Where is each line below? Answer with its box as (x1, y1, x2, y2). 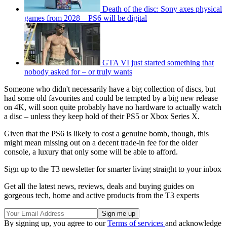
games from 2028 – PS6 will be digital (24, 14, 147, 23)
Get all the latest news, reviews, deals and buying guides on (4, 182, 194, 191)
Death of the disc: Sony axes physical (102, 5, 222, 14)
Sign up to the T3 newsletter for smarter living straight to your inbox (4, 165, 221, 174)
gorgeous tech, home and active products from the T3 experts (4, 191, 199, 200)
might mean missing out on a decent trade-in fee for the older (4, 138, 198, 147)
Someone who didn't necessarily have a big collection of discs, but (4, 85, 215, 94)
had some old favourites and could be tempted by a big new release (4, 94, 218, 103)
